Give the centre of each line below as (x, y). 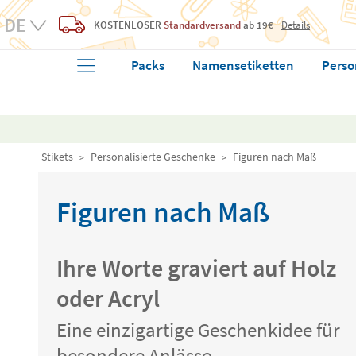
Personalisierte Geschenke (153, 157)
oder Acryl (108, 298)
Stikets (57, 157)
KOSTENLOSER (128, 25)
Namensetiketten (244, 65)
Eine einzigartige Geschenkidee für (198, 330)
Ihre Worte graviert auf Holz (196, 268)
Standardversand (202, 25)
